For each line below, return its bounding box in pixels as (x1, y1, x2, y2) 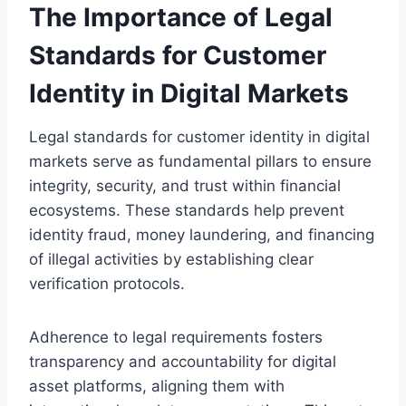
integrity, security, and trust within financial (29, 176, 341, 195)
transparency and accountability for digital (29, 352, 336, 371)
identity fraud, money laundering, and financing (29, 225, 374, 244)
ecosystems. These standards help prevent (29, 200, 344, 219)
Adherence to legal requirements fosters (29, 327, 323, 346)
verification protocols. (29, 274, 185, 293)
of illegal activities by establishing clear (29, 249, 314, 268)
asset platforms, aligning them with (29, 376, 285, 395)
